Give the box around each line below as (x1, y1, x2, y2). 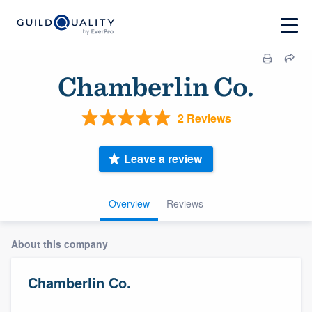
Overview (109, 196, 150, 210)
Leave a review (124, 150, 202, 167)
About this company (11, 236, 108, 251)
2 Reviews (177, 109, 231, 126)
